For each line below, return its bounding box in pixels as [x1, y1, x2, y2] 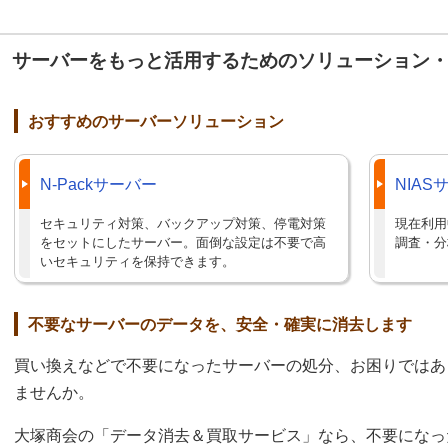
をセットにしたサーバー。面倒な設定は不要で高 [40, 234, 326, 250]
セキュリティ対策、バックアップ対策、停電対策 [40, 215, 326, 231]
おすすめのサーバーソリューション [28, 113, 284, 131]
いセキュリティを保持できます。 [40, 253, 235, 269]
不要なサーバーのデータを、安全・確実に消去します [28, 316, 412, 334]
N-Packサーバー [40, 175, 157, 193]
